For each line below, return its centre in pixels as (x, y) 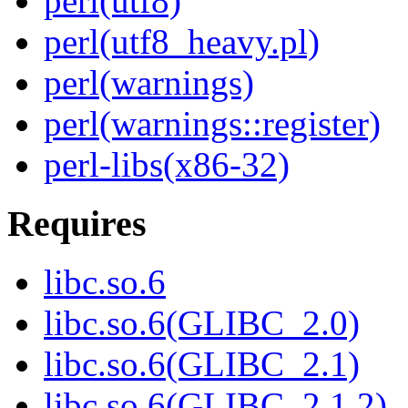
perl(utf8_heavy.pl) (182, 42)
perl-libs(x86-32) (167, 165)
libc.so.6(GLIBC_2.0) (202, 323)
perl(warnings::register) (212, 124)
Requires (77, 223)
